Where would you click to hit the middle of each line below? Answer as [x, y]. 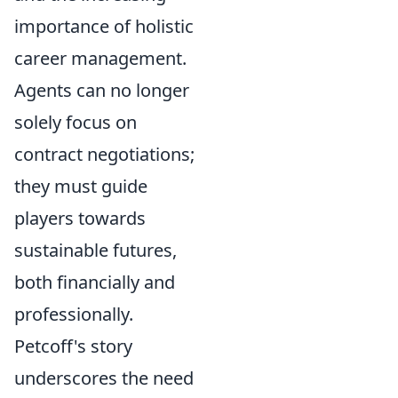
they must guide [81, 186]
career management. [100, 58]
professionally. [74, 314]
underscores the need [104, 378]
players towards [80, 218]
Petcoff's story [73, 346]
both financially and [95, 282]
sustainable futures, [96, 250]
